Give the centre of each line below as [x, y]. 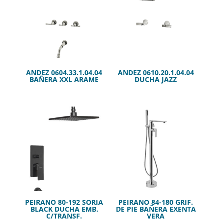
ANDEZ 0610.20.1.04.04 [156, 73]
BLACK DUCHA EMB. [64, 209]
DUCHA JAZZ [156, 80]
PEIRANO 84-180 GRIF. [156, 202]
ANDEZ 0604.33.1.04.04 [64, 73]
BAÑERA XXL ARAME [64, 80]
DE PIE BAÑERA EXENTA [156, 209]
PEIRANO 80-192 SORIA [64, 202]
